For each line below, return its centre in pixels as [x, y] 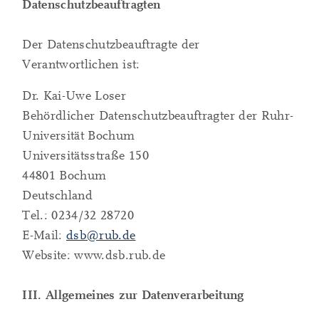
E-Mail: [45, 236]
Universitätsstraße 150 [85, 156]
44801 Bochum [64, 176]
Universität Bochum [79, 136]
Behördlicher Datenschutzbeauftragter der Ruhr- [158, 116]
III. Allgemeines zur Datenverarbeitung [133, 296]
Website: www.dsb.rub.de [94, 256]
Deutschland [58, 196]
